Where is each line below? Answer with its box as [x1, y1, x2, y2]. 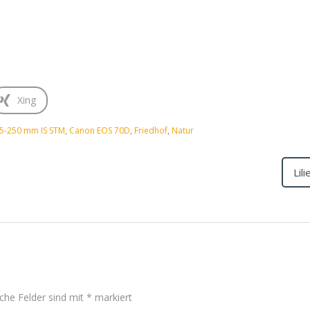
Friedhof [134, 125, 167, 136]
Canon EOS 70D [69, 125, 130, 136]
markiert [92, 291, 132, 304]
